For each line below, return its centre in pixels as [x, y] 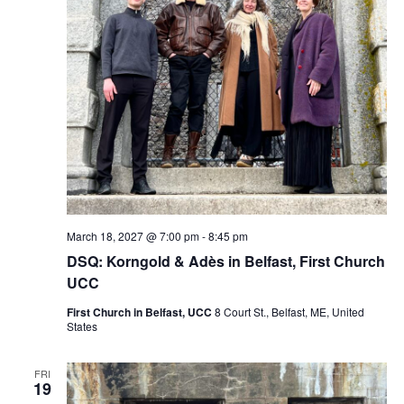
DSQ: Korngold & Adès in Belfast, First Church [225, 262]
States [82, 326]
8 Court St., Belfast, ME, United [289, 312]
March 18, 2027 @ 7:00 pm [133, 236]
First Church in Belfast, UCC [140, 312]
